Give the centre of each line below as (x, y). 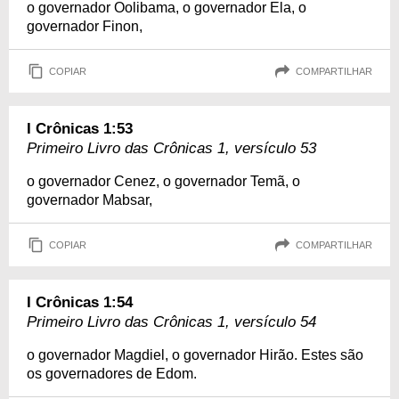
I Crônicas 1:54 (80, 303)
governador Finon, (85, 27)
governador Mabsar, (90, 200)
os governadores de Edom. (112, 374)
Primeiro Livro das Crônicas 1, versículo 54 (171, 322)
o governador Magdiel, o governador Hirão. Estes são (195, 355)
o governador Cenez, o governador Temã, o (163, 182)
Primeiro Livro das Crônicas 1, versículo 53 (171, 149)
